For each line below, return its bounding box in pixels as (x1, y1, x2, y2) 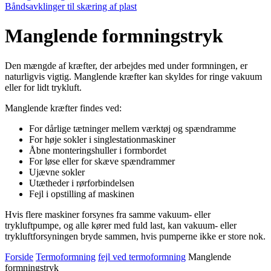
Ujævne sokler (29, 166, 85, 177)
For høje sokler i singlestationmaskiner (29, 134, 175, 145)
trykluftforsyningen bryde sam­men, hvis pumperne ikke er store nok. (5, 230, 266, 241)
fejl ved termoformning (98, 251, 186, 262)
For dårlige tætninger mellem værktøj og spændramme (29, 123, 236, 134)
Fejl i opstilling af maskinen (29, 188, 134, 199)
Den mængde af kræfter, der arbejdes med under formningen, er (5, 60, 247, 71)
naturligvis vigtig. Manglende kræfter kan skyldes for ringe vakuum (5, 71, 262, 82)
